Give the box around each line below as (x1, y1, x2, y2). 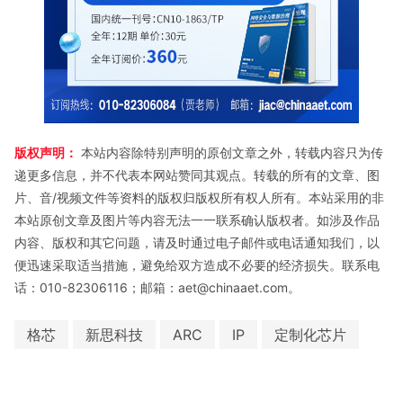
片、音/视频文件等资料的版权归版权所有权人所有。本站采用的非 (14, 189, 384, 205)
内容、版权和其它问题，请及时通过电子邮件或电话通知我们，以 (14, 234, 380, 250)
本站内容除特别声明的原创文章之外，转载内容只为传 (77, 144, 383, 160)
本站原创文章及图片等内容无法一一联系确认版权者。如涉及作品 (14, 211, 380, 228)
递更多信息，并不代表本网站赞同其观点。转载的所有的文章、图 (14, 166, 380, 183)
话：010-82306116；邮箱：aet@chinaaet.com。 (14, 279, 300, 295)
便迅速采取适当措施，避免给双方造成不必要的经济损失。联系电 (14, 256, 380, 273)
